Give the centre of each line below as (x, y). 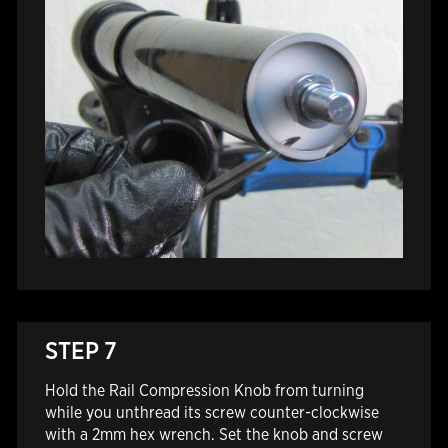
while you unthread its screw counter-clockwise (211, 412)
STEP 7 (80, 350)
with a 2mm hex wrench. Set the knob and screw (213, 434)
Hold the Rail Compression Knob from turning (204, 390)
